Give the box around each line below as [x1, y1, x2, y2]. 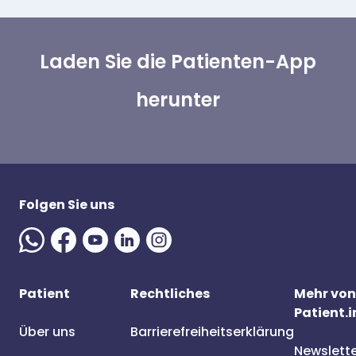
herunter [136, 87, 220, 113]
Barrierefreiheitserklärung [130, 323, 294, 341]
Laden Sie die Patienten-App [40, 48, 316, 75]
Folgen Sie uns [19, 195, 114, 214]
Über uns [19, 323, 75, 341]
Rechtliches [130, 284, 210, 303]
